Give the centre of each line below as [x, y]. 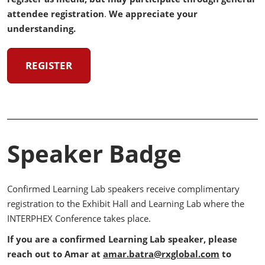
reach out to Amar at [55, 254]
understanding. [41, 28]
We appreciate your [153, 14]
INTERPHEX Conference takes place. [80, 218]
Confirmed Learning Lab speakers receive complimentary [123, 189]
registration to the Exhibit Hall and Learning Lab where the [126, 203]
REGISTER [49, 65]
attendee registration [56, 14]
